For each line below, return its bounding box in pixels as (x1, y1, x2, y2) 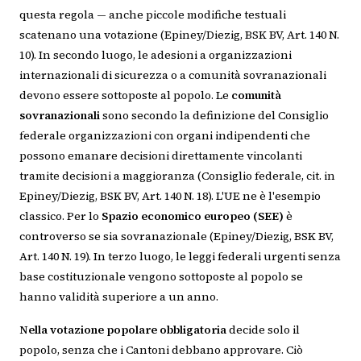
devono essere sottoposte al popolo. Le (19, 87, 231, 103)
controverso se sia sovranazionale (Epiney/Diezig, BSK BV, (19, 228, 334, 244)
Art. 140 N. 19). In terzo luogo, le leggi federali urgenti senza (19, 248, 341, 264)
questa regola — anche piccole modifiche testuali (19, 6, 286, 23)
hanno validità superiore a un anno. (19, 288, 218, 305)
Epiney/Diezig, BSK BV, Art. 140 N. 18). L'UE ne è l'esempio (19, 188, 321, 204)
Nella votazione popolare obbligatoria (19, 322, 226, 338)
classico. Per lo (19, 208, 102, 224)
